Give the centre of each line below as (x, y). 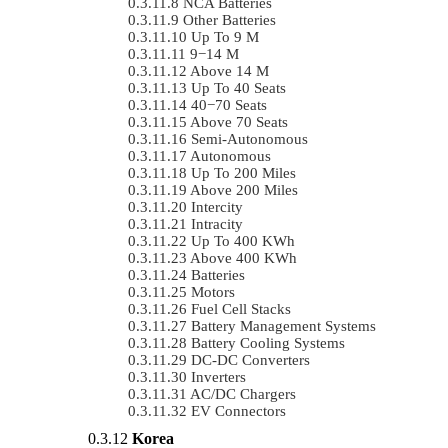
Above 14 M (229, 70)
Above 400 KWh (243, 257)
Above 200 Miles (244, 189)
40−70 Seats (229, 104)
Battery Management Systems (283, 325)
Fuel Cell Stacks (241, 308)
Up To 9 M (225, 36)
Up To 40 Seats (238, 87)
